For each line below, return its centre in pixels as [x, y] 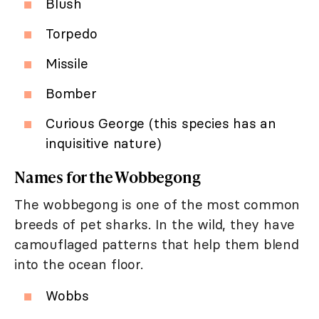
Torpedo [72, 34]
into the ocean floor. [79, 265]
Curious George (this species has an [161, 124]
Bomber [71, 94]
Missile [67, 64]
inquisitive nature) [104, 143]
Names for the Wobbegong [108, 177]
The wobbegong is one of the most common [157, 205]
